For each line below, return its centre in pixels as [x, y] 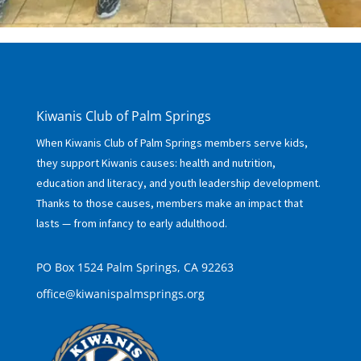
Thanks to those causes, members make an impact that [169, 203]
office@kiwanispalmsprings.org [120, 293]
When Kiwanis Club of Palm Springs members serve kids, [172, 142]
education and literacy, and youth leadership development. [178, 183]
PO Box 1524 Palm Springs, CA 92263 [135, 267]
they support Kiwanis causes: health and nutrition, [156, 162]
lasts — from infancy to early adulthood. [131, 223]
